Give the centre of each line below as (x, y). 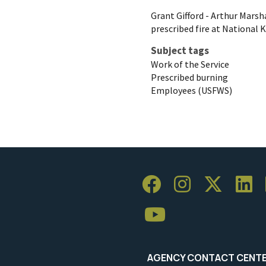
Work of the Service (190, 64)
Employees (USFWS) (191, 90)
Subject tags (180, 50)
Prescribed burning (189, 77)
